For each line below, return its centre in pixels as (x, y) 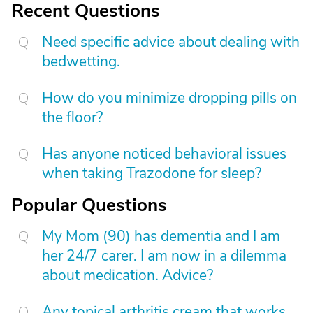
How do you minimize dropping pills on (169, 97)
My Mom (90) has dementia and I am (161, 236)
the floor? (72, 117)
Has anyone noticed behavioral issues (164, 153)
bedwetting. (81, 61)
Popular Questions (89, 205)
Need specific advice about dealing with (171, 42)
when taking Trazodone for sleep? (152, 173)
